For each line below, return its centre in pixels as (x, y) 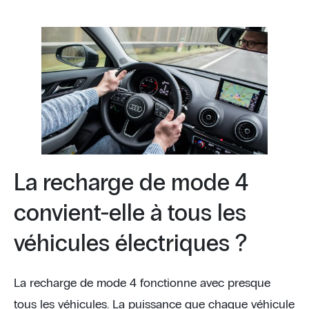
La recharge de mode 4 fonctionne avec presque (142, 283)
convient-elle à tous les (130, 213)
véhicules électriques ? (130, 244)
